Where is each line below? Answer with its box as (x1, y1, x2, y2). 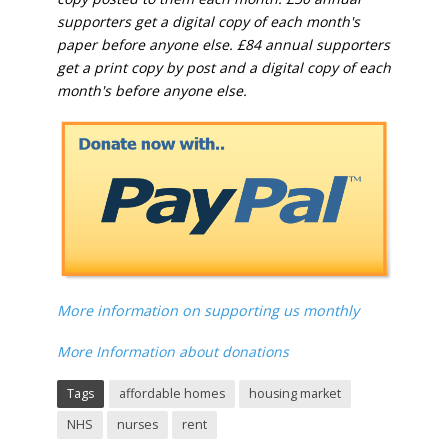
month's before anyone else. (56, 80, 247, 100)
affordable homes (118, 385, 225, 403)
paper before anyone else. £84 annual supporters (56, 34, 390, 54)
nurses (116, 416, 158, 434)
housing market (248, 385, 341, 403)
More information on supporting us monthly (56, 300, 363, 320)
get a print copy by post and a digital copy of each (56, 57, 391, 77)
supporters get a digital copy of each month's (56, 11, 360, 31)
